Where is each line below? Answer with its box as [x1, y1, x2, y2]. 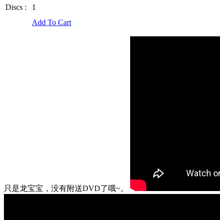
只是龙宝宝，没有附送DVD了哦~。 [4, 184, 130, 192]
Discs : [5, 2, 27, 11]
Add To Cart [32, 18, 71, 27]
